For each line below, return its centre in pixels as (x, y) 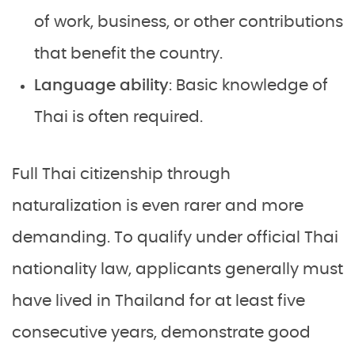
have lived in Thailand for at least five (158, 302)
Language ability (101, 86)
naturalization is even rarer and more (158, 206)
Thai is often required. (120, 118)
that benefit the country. (128, 54)
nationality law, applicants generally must (177, 270)
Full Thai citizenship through (121, 175)
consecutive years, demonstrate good (161, 333)
